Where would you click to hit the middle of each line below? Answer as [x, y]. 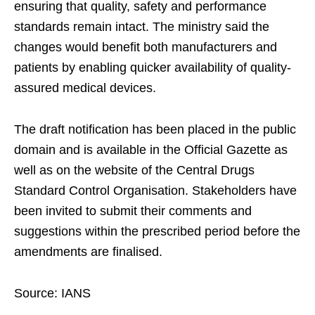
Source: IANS [52, 294]
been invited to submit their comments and [133, 211]
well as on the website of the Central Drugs [134, 171]
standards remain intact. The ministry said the [142, 27]
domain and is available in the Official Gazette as [151, 150]
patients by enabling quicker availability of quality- [153, 68]
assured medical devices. [85, 88]
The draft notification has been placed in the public [155, 130]
